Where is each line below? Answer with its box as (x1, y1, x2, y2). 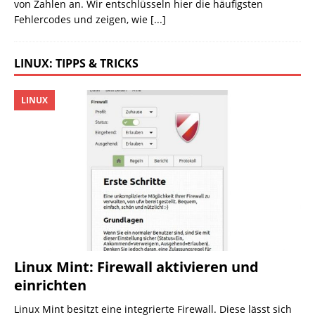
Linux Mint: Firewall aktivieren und (14, 257, 259, 276)
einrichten (14, 275, 86, 295)
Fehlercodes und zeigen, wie (14, 12, 150, 26)
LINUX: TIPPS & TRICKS (14, 55, 139, 71)
